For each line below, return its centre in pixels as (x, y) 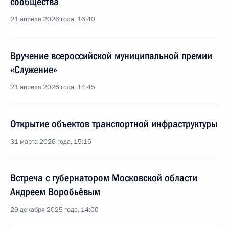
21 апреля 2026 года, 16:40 (53, 19)
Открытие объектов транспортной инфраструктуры (114, 124)
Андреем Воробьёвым (55, 192)
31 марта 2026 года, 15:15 (51, 142)
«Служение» (34, 70)
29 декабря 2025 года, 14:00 (54, 210)
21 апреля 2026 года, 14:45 (53, 87)
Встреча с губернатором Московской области (104, 178)
